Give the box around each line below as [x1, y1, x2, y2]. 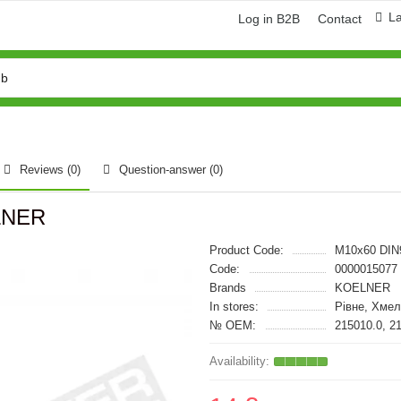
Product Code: [209, 243, 284, 257]
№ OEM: [209, 319, 256, 332]
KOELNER [335, 281, 390, 294]
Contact [318, 12, 362, 26]
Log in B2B [238, 12, 300, 26]
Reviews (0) [20, 163, 81, 176]
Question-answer [119, 163, 209, 176]
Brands [209, 281, 246, 294]
